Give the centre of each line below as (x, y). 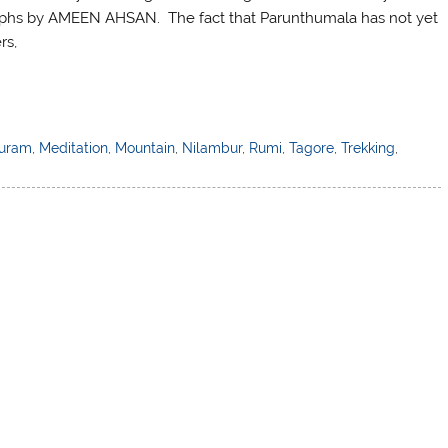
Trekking (367, 147)
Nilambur (211, 147)
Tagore (311, 147)
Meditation (73, 147)
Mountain (144, 147)
